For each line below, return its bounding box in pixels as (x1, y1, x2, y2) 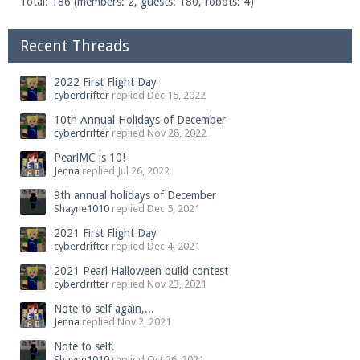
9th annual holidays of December (54, 189, 216, 202)
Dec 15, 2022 (147, 89, 206, 101)
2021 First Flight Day (54, 227, 157, 239)
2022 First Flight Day (54, 76, 157, 88)
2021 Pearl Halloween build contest (54, 264, 228, 277)
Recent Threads (20, 37, 129, 55)
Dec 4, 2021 (147, 240, 200, 252)
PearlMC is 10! (54, 151, 125, 164)
